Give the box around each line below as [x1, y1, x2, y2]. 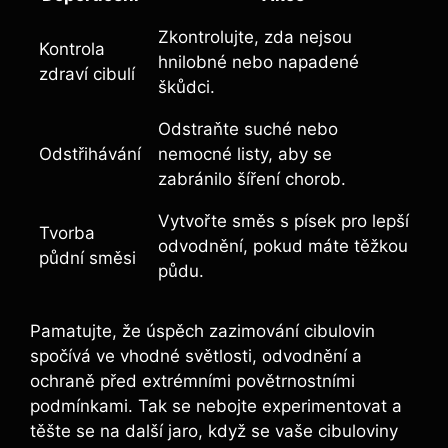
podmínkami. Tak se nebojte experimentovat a [30, 395, 402, 416]
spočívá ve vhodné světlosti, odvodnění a [30, 345, 362, 366]
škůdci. [158, 77, 215, 98]
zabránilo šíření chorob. [158, 169, 346, 190]
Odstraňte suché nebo [158, 119, 338, 140]
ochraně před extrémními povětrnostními [30, 370, 355, 391]
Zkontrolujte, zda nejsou [158, 27, 352, 48]
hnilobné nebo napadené [158, 52, 359, 73]
